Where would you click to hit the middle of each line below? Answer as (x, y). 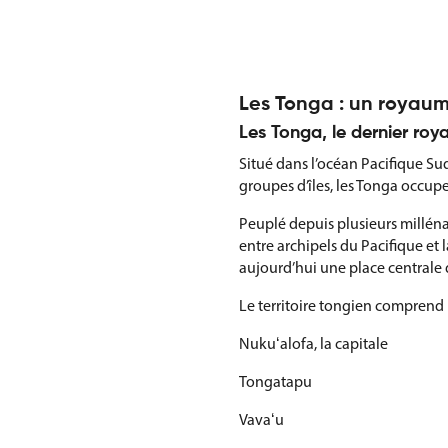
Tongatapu (275, 382)
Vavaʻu (261, 420)
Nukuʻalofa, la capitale (313, 344)
